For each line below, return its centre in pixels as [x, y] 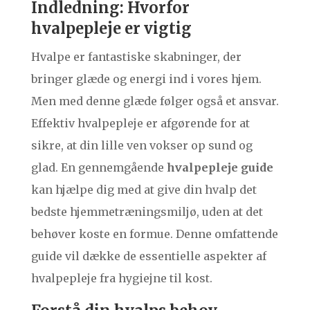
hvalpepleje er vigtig [111, 29]
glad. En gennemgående [99, 168]
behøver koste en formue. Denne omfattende [154, 234]
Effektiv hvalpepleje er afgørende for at [140, 124]
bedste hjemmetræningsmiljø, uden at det [147, 212]
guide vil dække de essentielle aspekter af [148, 256]
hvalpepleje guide [220, 168]
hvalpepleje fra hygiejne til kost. [121, 279]
